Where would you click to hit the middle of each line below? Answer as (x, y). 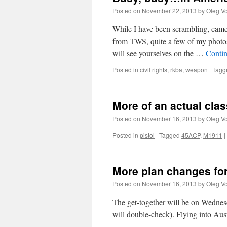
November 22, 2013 (169, 10)
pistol (147, 135)
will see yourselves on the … (159, 53)
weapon (197, 70)
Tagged (169, 135)
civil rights (154, 70)
